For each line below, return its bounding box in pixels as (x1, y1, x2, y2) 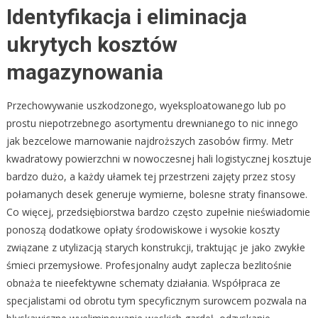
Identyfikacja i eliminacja (6, 4, 247, 29)
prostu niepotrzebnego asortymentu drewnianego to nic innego (6, 116, 298, 130)
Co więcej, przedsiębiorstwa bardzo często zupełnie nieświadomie (6, 204, 310, 219)
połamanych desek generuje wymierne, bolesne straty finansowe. (6, 187, 307, 201)
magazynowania (6, 59, 163, 84)
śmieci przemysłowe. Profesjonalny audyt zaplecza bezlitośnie (6, 258, 292, 272)
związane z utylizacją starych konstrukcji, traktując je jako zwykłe (6, 240, 305, 254)
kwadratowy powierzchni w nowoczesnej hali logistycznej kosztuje (6, 151, 312, 165)
